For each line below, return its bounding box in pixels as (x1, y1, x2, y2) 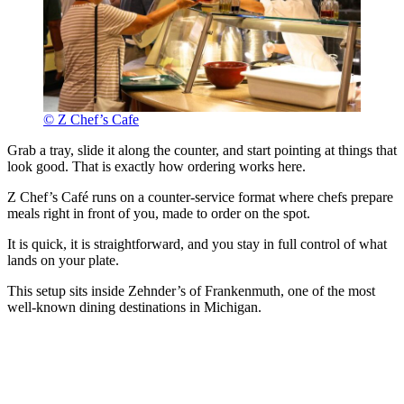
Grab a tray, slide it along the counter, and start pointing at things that (7, 142, 397, 159)
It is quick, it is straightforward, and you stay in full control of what (7, 236, 387, 252)
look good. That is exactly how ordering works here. (7, 159, 306, 175)
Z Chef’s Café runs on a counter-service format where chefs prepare (7, 189, 393, 206)
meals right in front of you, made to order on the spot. (7, 206, 310, 222)
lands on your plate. (7, 252, 119, 269)
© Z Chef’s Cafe (43, 112, 139, 128)
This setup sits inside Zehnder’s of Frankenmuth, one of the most (7, 283, 375, 299)
